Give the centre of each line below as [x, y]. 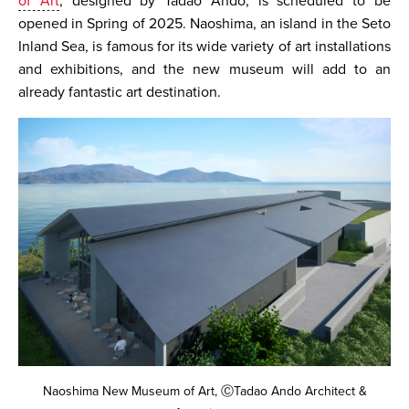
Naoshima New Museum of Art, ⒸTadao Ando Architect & [204, 391]
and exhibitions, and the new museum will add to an [204, 69]
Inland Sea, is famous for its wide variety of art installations [204, 47]
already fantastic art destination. [120, 92]
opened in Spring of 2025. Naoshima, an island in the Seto [204, 24]
